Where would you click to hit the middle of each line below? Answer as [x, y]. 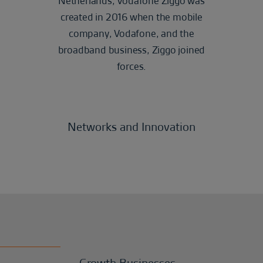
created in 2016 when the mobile [131, 17]
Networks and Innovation [131, 127]
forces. [131, 66]
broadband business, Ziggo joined [131, 50]
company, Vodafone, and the [131, 33]
